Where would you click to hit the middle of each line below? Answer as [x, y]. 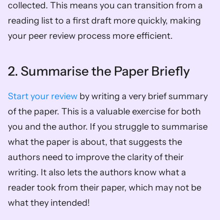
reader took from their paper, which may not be [105, 187]
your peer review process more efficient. [92, 36]
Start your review [43, 96]
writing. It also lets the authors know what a [97, 172]
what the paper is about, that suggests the [95, 142]
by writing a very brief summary [143, 96]
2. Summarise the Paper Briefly [100, 71]
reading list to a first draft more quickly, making [104, 20]
